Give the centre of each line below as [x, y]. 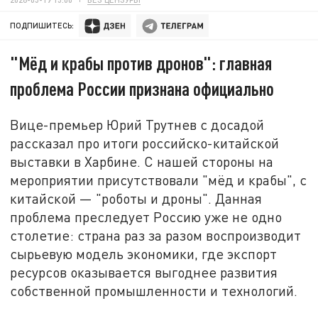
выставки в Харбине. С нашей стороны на [142, 161]
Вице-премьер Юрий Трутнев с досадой [137, 124]
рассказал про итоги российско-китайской [145, 143]
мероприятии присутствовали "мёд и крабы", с [159, 180]
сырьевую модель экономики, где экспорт [144, 253]
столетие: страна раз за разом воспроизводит [156, 235]
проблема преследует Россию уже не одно [146, 216]
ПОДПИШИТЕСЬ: [42, 26]
